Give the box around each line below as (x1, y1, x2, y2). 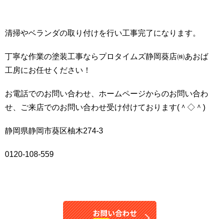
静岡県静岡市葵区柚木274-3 (5, 127, 103, 135)
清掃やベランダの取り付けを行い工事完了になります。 (5, 29, 200, 38)
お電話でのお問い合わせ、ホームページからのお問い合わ (5, 89, 208, 98)
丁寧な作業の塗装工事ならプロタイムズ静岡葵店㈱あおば (5, 52, 208, 61)
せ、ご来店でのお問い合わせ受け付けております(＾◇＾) (5, 103, 205, 112)
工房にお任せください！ (5, 66, 91, 75)
